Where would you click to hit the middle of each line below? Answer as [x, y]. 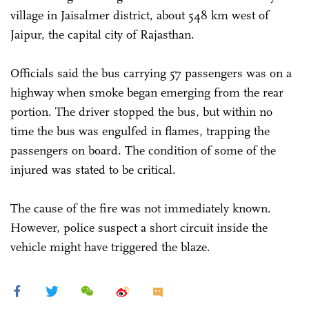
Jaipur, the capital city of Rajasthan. [102, 34]
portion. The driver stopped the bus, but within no [141, 112]
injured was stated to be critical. [93, 170]
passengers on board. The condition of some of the [143, 150]
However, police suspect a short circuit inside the [139, 228]
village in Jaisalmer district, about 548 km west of [140, 15]
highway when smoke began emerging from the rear [147, 92]
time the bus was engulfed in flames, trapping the [140, 131]
